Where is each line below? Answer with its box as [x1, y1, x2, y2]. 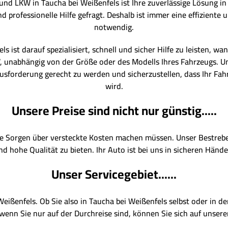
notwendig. [94, 19, 134, 35]
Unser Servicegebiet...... [51, 163, 177, 186]
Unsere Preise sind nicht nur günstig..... [11, 99, 217, 122]
